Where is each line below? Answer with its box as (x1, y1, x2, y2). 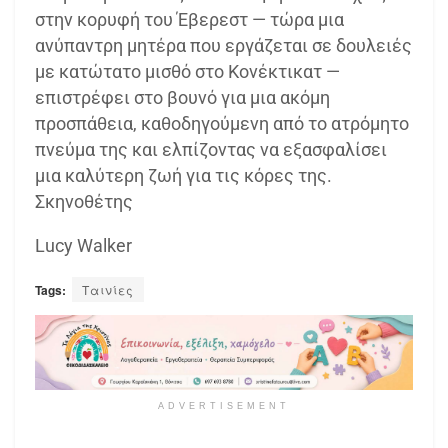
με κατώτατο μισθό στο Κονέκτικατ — (35, 60, 340, 82)
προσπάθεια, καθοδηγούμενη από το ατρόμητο (35, 112, 409, 134)
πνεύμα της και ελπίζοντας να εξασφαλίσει (35, 138, 387, 160)
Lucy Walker (35, 234, 132, 256)
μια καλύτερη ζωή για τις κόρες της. (35, 164, 332, 186)
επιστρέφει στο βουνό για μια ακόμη (35, 86, 330, 108)
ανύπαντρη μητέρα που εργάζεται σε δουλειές (35, 34, 412, 56)
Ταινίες (82, 280, 134, 298)
